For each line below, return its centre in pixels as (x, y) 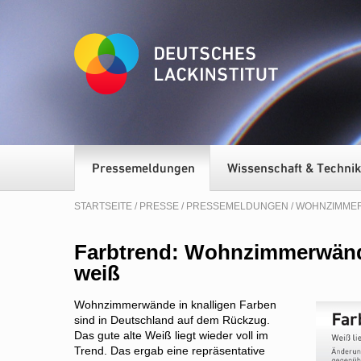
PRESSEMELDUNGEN (237, 206)
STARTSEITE (103, 206)
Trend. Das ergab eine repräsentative (170, 351)
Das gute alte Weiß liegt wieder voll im (171, 335)
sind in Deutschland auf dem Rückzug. (172, 320)
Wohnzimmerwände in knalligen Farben (175, 305)
